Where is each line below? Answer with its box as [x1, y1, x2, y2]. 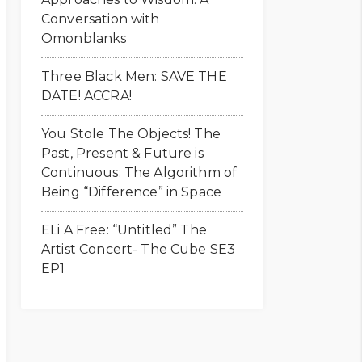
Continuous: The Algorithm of [41, 165, 238, 180]
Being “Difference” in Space [41, 184, 222, 200]
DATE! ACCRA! [41, 88, 132, 103]
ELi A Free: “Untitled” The [41, 222, 207, 238]
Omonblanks [41, 31, 127, 46]
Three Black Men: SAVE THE [41, 69, 227, 84]
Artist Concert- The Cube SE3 [41, 242, 236, 257]
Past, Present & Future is [41, 145, 204, 161]
